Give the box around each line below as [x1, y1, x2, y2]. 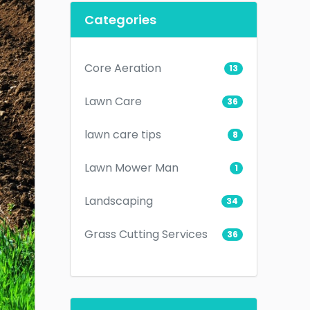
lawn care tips [84, 126, 161, 143]
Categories [84, 10, 156, 28]
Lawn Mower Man [84, 159, 179, 176]
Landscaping [84, 192, 153, 209]
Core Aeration [84, 60, 161, 76]
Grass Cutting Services [84, 226, 208, 242]
